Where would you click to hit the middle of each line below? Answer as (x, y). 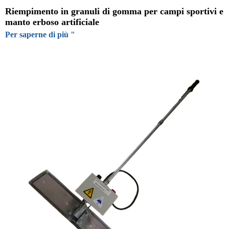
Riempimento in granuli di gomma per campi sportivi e (114, 11)
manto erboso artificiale (52, 22)
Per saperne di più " (40, 34)
